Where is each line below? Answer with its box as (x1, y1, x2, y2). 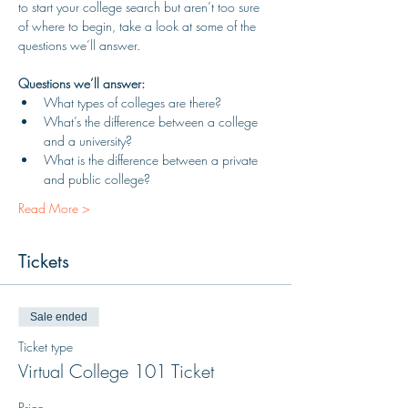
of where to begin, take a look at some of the (18, 17, 260, 35)
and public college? (44, 170, 150, 188)
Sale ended (30, 311, 87, 323)
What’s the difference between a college (44, 113, 261, 130)
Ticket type (18, 338, 73, 355)
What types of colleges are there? (44, 94, 221, 111)
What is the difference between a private (44, 151, 261, 168)
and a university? (44, 132, 132, 149)
